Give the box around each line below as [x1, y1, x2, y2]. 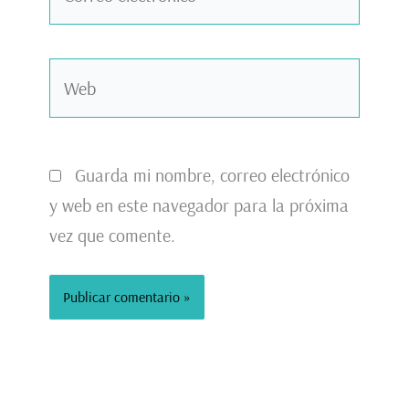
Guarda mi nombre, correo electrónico [74, 163, 350, 187]
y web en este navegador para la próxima [48, 194, 349, 217]
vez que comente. [48, 224, 175, 247]
